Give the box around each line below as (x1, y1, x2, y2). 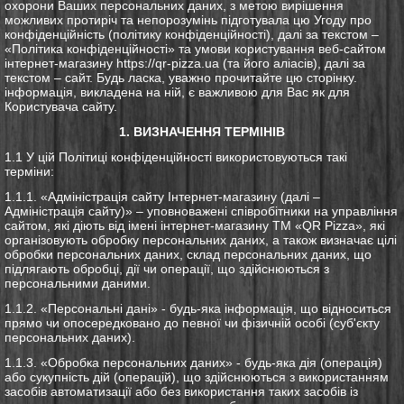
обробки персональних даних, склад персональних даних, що (5, 246, 372, 262)
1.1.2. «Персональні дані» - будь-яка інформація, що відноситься (5, 300, 391, 316)
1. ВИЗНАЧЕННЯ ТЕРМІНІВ (119, 124, 285, 139)
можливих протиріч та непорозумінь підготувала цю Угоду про (5, 12, 372, 27)
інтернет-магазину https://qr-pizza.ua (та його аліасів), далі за (5, 55, 365, 70)
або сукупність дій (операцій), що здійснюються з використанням (5, 369, 389, 384)
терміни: (5, 163, 54, 179)
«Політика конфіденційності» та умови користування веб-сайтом (5, 41, 386, 56)
